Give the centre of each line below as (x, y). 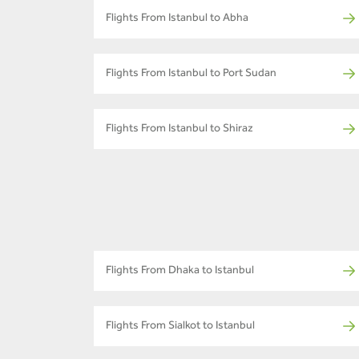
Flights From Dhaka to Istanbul (180, 272)
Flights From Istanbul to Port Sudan (191, 75)
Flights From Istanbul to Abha (177, 20)
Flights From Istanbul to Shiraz (179, 130)
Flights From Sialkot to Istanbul (180, 327)
